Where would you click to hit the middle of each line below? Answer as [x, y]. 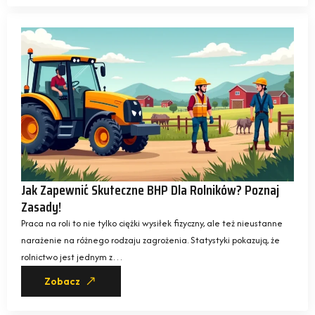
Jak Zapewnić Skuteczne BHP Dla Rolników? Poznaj [150, 189]
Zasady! [41, 206]
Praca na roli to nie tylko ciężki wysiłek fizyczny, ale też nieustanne [152, 223]
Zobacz [62, 281]
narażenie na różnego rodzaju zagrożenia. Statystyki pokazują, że [150, 240]
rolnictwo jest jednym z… [72, 257]
